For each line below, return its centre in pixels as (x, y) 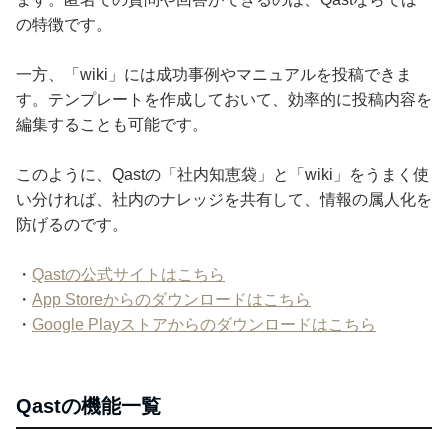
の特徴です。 (64, 24)
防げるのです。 (72, 224)
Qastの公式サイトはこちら (128, 274)
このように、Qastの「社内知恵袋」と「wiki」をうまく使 (222, 174)
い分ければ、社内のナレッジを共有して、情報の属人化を (224, 199)
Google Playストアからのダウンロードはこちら (204, 324)
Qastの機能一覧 (88, 405)
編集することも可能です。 (112, 124)
